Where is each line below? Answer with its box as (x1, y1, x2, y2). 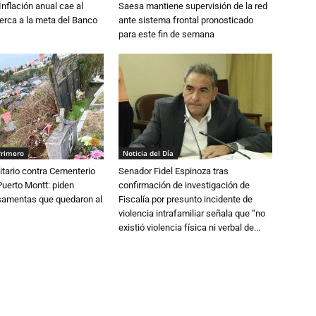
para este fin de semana (119, 29, 214, 40)
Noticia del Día (123, 148, 174, 159)
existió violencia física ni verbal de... (119, 222, 260, 233)
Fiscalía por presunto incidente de (119, 194, 253, 205)
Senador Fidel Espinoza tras (119, 166, 229, 177)
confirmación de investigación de (119, 180, 250, 191)
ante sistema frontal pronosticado (119, 15, 253, 26)
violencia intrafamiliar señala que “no (119, 208, 265, 219)
